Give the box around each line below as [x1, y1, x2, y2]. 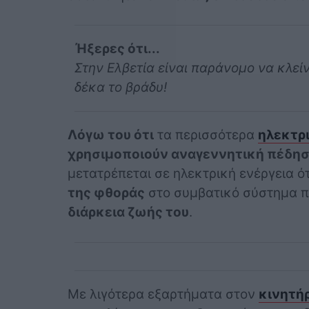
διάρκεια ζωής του [67, 204, 189, 221]
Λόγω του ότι [67, 127, 154, 143]
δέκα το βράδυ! [74, 79, 167, 96]
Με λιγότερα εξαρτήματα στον [67, 286, 259, 302]
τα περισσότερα [153, 127, 258, 143]
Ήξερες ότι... [74, 41, 160, 57]
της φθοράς [67, 185, 145, 201]
